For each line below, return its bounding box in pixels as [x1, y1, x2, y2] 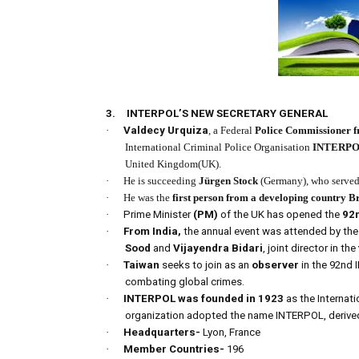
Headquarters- [123, 326, 200, 339]
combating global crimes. [125, 276, 244, 288]
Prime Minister [123, 208, 191, 221]
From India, [123, 225, 181, 238]
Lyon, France [200, 326, 260, 339]
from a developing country [226, 192, 346, 204]
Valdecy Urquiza [123, 124, 208, 137]
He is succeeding [123, 175, 199, 188]
